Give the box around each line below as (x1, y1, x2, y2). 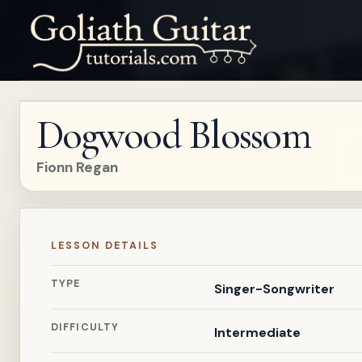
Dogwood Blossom (36, 111, 310, 159)
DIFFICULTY (51, 321, 120, 334)
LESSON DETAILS (51, 239, 158, 252)
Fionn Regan (36, 158, 118, 176)
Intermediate (213, 324, 301, 341)
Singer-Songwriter (213, 280, 335, 297)
